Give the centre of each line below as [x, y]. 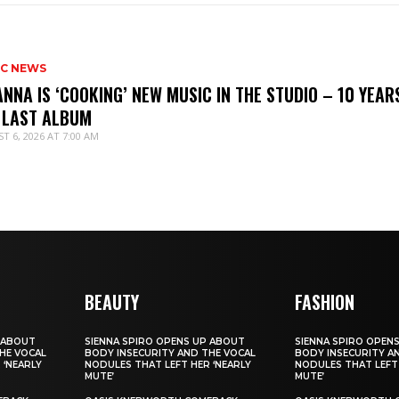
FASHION [324, 302]
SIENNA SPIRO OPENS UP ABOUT [165, 342]
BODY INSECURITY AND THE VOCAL [171, 354]
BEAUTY [112, 302]
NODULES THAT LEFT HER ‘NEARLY [168, 365]
